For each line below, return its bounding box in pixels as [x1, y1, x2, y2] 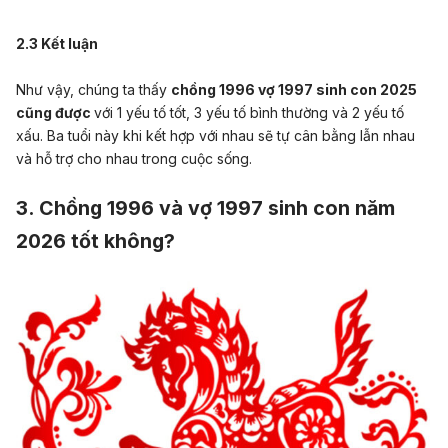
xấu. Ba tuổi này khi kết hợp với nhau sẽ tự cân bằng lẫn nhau [16, 126, 415, 144]
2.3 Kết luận [16, 35, 98, 53]
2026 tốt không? [16, 229, 175, 254]
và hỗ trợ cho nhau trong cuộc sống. [16, 149, 252, 167]
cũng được [16, 103, 94, 121]
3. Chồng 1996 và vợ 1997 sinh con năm [16, 196, 395, 221]
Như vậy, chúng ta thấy [16, 80, 171, 98]
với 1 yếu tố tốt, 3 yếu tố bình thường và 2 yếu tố [94, 103, 404, 121]
